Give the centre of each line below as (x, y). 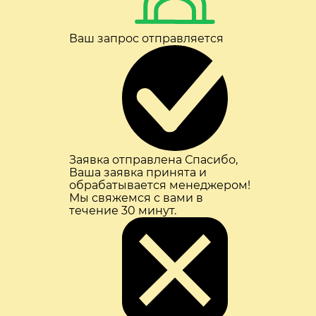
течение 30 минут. (123, 210)
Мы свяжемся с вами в (136, 197)
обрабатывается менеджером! (160, 185)
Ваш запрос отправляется (146, 38)
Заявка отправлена (126, 159)
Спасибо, (211, 159)
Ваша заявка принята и (138, 172)
